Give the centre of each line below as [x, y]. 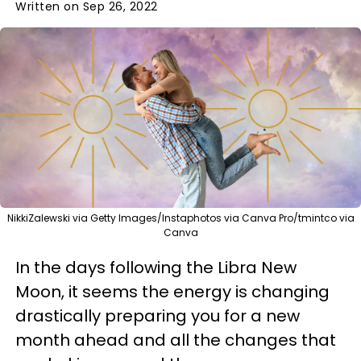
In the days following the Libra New [156, 267]
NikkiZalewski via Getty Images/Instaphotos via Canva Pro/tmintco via [180, 218]
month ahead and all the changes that [176, 340]
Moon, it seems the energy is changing [172, 291]
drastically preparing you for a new [158, 315]
